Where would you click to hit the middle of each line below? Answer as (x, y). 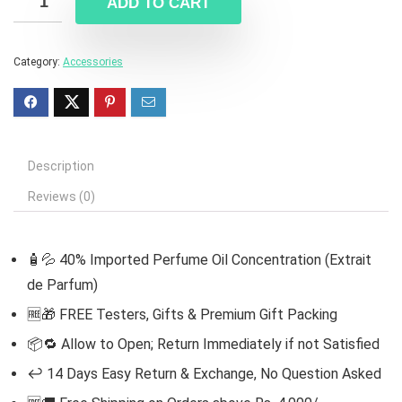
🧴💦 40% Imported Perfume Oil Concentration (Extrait (199, 260)
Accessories (93, 62)
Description (61, 166)
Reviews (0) (61, 197)
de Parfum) (62, 285)
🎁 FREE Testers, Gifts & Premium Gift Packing (189, 315)
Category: (38, 62)
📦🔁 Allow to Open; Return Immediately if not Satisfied (203, 345)
